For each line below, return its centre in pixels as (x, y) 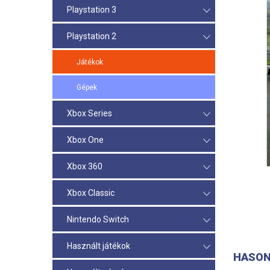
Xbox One (85, 140)
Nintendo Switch (98, 220)
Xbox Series (89, 114)
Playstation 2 (92, 36)
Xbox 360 (85, 167)
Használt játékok (99, 246)
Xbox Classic (91, 193)
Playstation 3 (92, 10)
